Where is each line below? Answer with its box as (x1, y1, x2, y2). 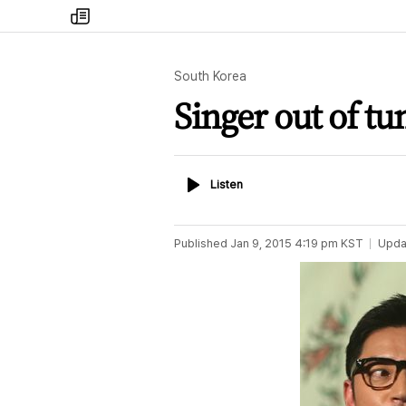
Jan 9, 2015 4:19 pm (230, 237, 338, 250)
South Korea (174, 69, 246, 83)
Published (174, 237, 227, 250)
